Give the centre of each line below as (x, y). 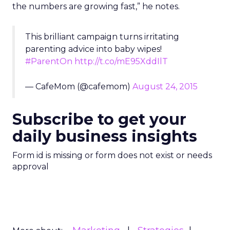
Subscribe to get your (99, 119)
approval (31, 167)
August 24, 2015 (165, 87)
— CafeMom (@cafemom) (79, 87)
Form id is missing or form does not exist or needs (112, 155)
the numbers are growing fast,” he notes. (96, 6)
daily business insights (105, 136)
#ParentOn (49, 61)
